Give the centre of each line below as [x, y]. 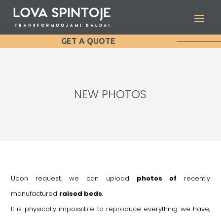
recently [194, 178]
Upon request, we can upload [74, 178]
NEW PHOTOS [110, 94]
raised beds [80, 193]
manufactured [35, 193]
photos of [157, 178]
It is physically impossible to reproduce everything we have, [110, 209]
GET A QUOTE [89, 41]
